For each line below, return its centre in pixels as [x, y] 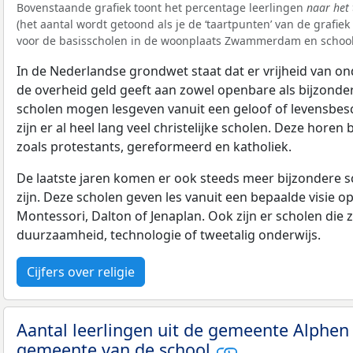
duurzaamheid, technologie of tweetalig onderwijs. [169, 234]
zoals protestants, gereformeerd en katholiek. [154, 146]
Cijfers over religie [81, 271]
